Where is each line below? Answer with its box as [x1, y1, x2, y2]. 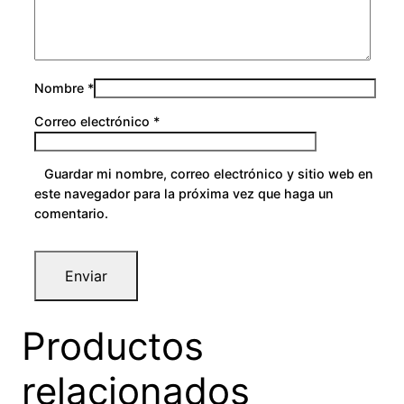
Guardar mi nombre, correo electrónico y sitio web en [44, 165, 374, 181]
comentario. [34, 205, 109, 221]
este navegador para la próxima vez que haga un [34, 185, 335, 201]
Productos [22, 322, 204, 369]
